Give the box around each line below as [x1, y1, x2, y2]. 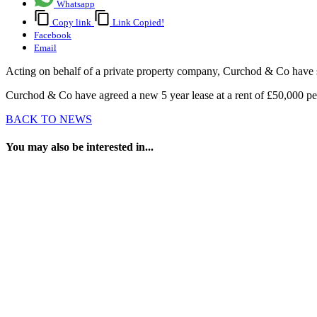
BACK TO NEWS [6, 113, 92, 126]
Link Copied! [113, 17, 164, 28]
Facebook [34, 30, 71, 41]
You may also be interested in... [6, 141, 154, 154]
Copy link [52, 17, 91, 28]
